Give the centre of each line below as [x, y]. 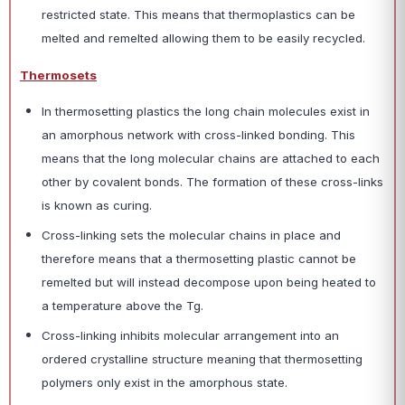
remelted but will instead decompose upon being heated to [209, 282]
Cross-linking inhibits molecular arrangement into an [190, 335]
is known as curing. [97, 205]
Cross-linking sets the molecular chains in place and [191, 235]
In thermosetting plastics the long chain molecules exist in [206, 111]
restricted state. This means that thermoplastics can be [198, 14]
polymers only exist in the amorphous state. [165, 382]
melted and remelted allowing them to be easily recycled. [203, 38]
